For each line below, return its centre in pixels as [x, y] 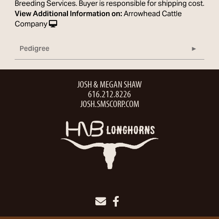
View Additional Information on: [68, 14]
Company [31, 25]
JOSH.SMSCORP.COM [109, 104]
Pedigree [34, 50]
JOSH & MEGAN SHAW [109, 84]
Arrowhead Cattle [153, 14]
